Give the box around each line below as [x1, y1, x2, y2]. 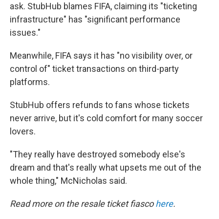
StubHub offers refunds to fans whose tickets [10, 100, 190, 110]
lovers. [10, 126, 36, 137]
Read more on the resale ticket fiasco [10, 198, 155, 209]
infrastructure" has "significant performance [10, 14, 180, 25]
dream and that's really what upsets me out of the [10, 162, 201, 173]
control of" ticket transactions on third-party [10, 64, 179, 74]
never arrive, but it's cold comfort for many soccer [10, 113, 203, 124]
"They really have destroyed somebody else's [10, 149, 185, 160]
